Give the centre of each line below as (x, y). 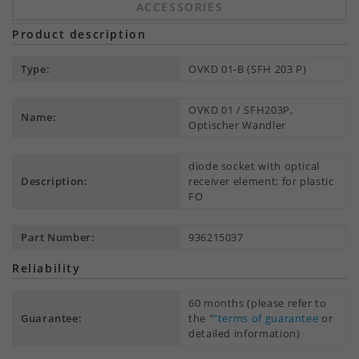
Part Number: (58, 237)
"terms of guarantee (266, 318)
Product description (79, 34)
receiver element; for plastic (261, 181)
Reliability (46, 268)
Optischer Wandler (237, 125)
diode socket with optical (254, 166)
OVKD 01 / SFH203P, (241, 110)
